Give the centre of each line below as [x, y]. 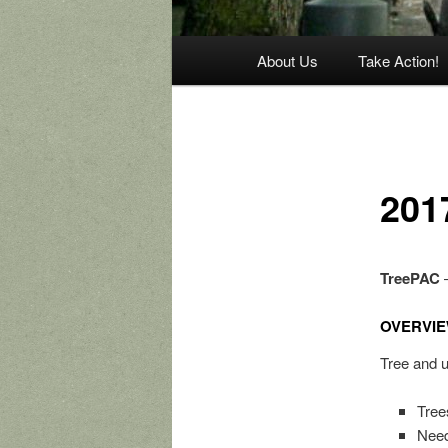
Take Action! [399, 61]
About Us [288, 61]
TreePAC [409, 278]
